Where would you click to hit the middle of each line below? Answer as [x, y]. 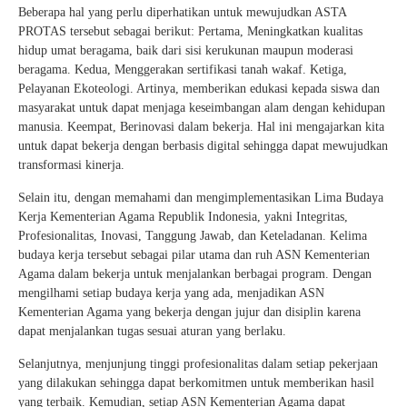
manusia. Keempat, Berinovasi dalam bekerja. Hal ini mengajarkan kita [201, 126]
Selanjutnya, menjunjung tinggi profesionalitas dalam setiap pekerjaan [198, 363]
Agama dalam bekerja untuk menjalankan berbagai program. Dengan [195, 273]
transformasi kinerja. [71, 164]
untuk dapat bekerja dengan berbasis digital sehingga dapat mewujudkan [203, 145]
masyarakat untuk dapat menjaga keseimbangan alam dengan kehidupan [202, 107]
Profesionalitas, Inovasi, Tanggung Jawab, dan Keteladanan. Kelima [193, 235]
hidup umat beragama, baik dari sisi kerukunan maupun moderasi [186, 50]
